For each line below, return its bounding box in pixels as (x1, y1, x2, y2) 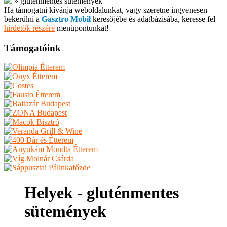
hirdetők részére (4, 24, 55, 32)
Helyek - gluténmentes (24, 183, 179, 202)
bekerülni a (4, 15, 42, 23)
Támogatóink (4, 42, 61, 53)
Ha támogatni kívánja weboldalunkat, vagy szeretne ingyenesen (4, 6, 207, 14)
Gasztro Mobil (42, 15, 91, 23)
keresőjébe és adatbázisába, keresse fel (91, 15, 215, 23)
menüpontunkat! (55, 24, 109, 32)
